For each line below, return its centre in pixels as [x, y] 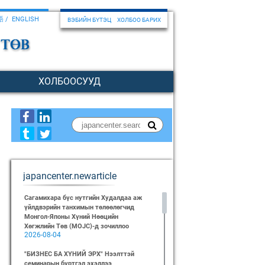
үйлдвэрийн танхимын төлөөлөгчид [79, 207]
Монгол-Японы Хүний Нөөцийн [71, 217]
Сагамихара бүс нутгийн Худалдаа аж [83, 198]
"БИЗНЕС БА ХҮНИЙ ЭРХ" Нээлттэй [79, 254]
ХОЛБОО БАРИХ [139, 20]
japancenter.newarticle [70, 176]
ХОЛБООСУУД [69, 81]
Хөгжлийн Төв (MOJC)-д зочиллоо [76, 226]
